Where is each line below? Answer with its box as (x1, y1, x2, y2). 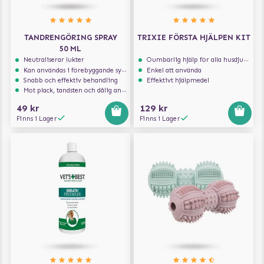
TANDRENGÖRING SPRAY (24, 33, 117, 42)
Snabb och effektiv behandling (24, 76, 118, 85)
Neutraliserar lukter (24, 55, 85, 64)
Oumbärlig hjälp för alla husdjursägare (147, 55, 244, 64)
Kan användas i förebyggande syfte (24, 65, 122, 74)
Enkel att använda (147, 65, 202, 74)
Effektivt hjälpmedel (147, 76, 210, 85)
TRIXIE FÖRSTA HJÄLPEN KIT (137, 33, 250, 42)
